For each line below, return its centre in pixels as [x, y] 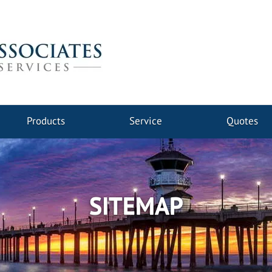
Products [46, 121]
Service [145, 121]
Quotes [243, 121]
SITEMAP [136, 205]
